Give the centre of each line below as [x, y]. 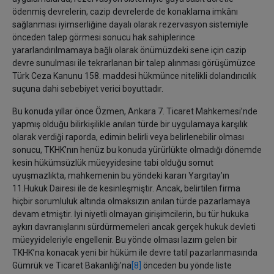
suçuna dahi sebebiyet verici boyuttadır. [88, 89]
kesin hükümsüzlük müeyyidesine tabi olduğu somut [113, 163]
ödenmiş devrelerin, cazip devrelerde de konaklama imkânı [125, 12]
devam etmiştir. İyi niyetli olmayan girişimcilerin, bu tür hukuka [131, 214]
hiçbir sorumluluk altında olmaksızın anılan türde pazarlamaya [131, 201]
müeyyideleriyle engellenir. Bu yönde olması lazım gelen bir [125, 240]
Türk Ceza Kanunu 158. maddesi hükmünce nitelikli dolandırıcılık [134, 76]
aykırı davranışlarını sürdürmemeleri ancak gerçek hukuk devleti [134, 227]
